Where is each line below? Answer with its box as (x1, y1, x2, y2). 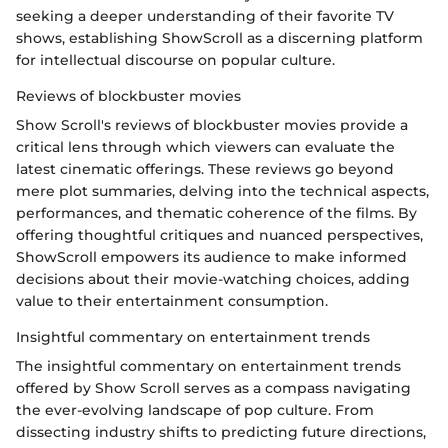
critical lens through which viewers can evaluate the (16, 138, 395, 156)
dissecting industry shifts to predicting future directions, (16, 423, 426, 441)
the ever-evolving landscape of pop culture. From (16, 401, 374, 419)
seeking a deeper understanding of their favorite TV (16, 7, 394, 25)
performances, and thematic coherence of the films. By (16, 204, 417, 222)
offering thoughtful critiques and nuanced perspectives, (16, 226, 423, 244)
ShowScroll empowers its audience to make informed (16, 248, 407, 266)
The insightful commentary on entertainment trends (16, 357, 401, 375)
